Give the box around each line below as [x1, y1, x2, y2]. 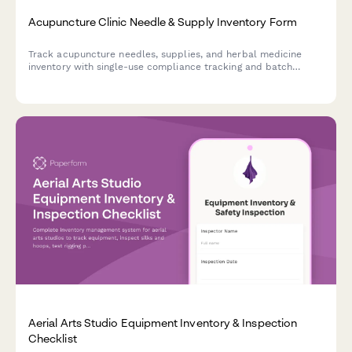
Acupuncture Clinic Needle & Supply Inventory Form [28, 14, 297, 28]
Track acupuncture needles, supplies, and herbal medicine [28, 48, 302, 60]
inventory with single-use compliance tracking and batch [28, 60, 293, 72]
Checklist [28, 332, 77, 346]
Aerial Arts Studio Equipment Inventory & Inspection [28, 316, 298, 330]
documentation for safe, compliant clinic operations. [28, 73, 274, 85]
